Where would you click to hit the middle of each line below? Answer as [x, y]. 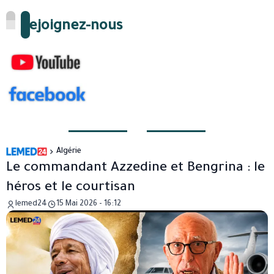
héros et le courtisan [71, 189]
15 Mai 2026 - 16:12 [89, 205]
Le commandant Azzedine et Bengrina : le [135, 169]
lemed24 [31, 205]
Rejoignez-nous [72, 27]
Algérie [68, 152]
